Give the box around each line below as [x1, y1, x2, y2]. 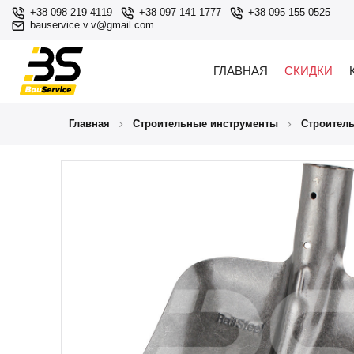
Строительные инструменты [133, 117, 278, 130]
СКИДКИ [284, 64, 333, 78]
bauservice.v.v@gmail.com [30, 19, 154, 32]
